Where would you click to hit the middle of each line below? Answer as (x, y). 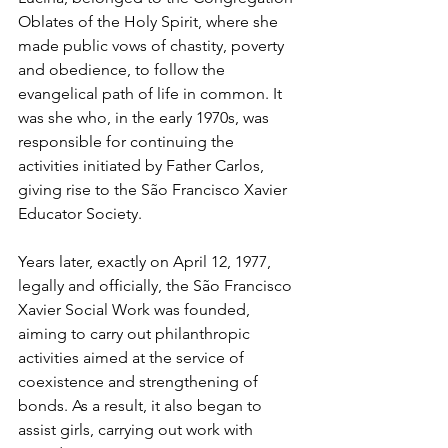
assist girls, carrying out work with (137, 429)
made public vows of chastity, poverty (153, 45)
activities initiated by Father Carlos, (143, 165)
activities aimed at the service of (133, 357)
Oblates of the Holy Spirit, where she (150, 21)
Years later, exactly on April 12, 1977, (146, 261)
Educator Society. (80, 213)
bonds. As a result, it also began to (142, 405)
